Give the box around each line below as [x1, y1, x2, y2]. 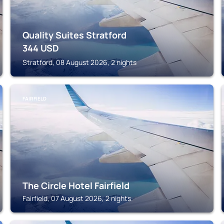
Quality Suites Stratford [22, 29, 127, 41]
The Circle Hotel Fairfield [22, 179, 130, 191]
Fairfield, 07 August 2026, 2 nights [22, 193, 131, 203]
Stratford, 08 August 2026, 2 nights [22, 57, 137, 67]
